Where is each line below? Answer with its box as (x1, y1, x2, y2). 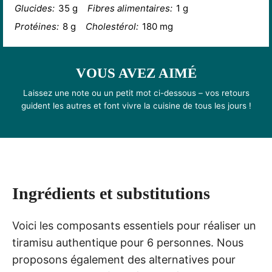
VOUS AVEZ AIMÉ (75, 66, 197, 81)
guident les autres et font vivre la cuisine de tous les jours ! (21, 101, 251, 111)
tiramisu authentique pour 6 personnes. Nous (12, 236, 243, 250)
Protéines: (14, 20, 59, 32)
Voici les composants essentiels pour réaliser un (12, 219, 256, 233)
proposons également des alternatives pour (12, 253, 236, 267)
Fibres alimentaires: (87, 2, 172, 14)
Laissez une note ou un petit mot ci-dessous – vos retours (22, 88, 250, 98)
